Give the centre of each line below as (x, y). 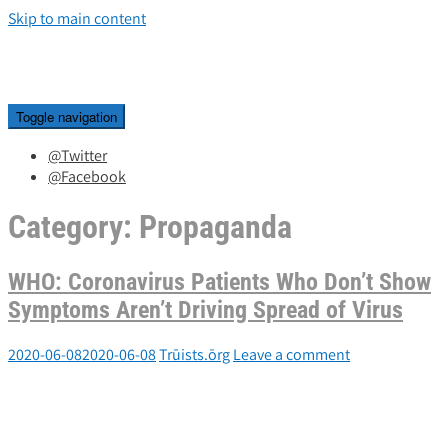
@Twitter (77, 155)
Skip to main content (77, 18)
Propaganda (215, 227)
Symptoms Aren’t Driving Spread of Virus (205, 309)
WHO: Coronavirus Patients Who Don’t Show (219, 281)
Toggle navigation (66, 116)
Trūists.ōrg (194, 354)
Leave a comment (291, 354)
